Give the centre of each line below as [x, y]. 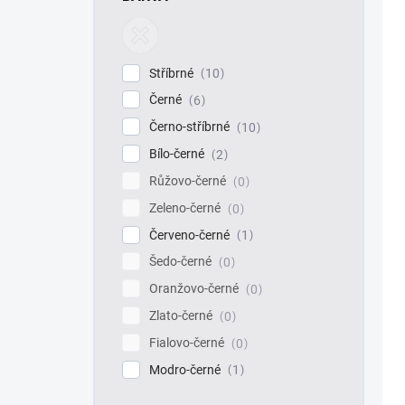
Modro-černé [186, 369]
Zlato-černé [182, 315]
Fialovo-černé [188, 342]
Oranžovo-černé [195, 289]
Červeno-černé [191, 235]
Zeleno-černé [186, 207]
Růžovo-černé [189, 180]
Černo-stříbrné [191, 127]
